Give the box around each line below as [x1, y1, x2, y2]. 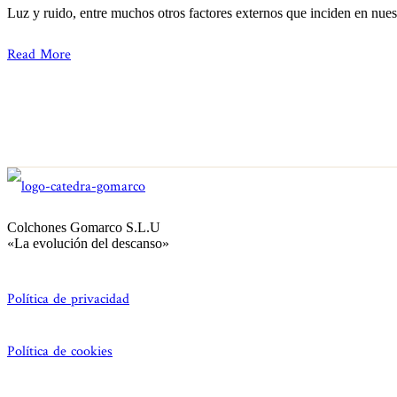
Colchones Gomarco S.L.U [7, 220, 160, 236]
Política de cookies [7, 342, 113, 362]
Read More [7, 45, 71, 65]
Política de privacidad [7, 290, 129, 309]
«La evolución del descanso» [7, 236, 169, 252]
